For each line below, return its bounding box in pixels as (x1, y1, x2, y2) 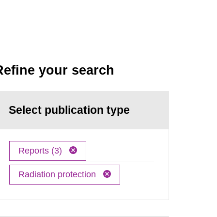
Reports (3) (18, 145, 65, 155)
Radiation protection (18, 169, 99, 179)
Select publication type (9, 104, 130, 116)
